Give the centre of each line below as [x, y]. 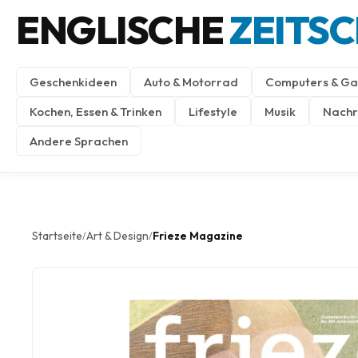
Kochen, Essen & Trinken [95, 111]
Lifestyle [213, 111]
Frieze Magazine [198, 236]
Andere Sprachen [79, 141]
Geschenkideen [73, 82]
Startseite [57, 236]
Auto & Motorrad [191, 82]
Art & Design [117, 236]
